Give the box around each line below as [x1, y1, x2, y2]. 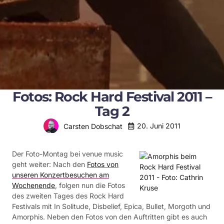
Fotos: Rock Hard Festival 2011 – [12, 88, 211, 105]
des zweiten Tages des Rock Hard [12, 191, 124, 200]
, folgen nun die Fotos [55, 181, 125, 189]
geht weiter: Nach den [12, 160, 87, 168]
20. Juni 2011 [137, 121, 180, 130]
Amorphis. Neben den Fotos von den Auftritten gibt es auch [12, 212, 207, 221]
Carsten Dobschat [63, 121, 122, 130]
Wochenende [12, 181, 55, 189]
